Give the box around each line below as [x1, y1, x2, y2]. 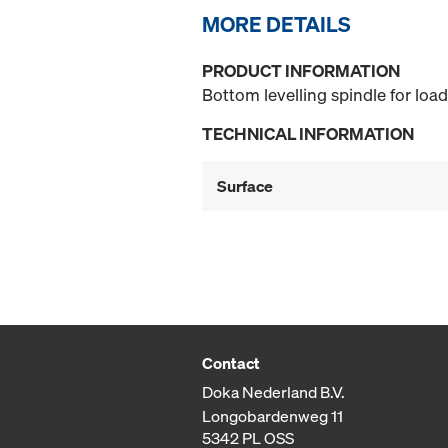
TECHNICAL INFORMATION [202, 122, 414, 146]
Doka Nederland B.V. [202, 381, 345, 404]
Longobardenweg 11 [202, 405, 343, 428]
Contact [202, 352, 260, 375]
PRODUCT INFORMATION [202, 59, 400, 83]
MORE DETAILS [202, 10, 351, 39]
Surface [217, 175, 273, 198]
